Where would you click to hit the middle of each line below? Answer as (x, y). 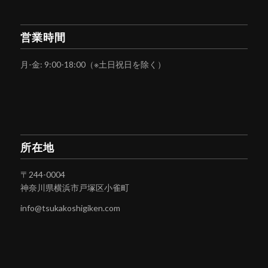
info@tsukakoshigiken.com (70, 208)
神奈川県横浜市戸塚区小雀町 (74, 188)
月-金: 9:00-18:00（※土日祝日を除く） (93, 64)
